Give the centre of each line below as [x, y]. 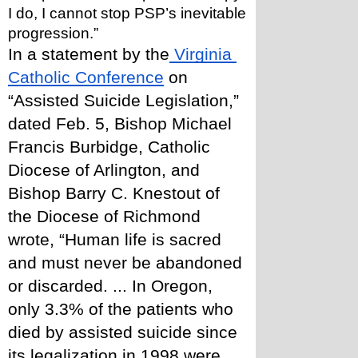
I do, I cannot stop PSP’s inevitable [127, 13]
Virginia [201, 54]
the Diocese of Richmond [104, 217]
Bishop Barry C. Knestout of [114, 193]
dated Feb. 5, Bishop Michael [120, 124]
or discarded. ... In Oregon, [110, 286]
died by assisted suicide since [123, 332]
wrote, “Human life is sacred [115, 240]
